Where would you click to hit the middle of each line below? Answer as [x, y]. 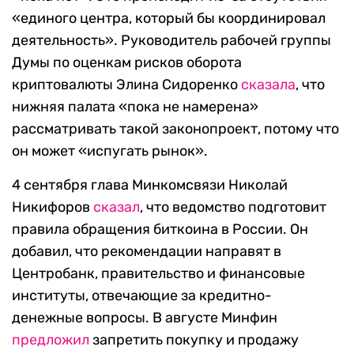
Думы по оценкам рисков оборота [127, 63]
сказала [268, 85]
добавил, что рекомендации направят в [147, 252]
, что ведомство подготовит [233, 207]
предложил [51, 340]
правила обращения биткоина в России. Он [160, 230]
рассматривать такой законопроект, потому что [175, 129]
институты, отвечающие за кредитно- [142, 296]
